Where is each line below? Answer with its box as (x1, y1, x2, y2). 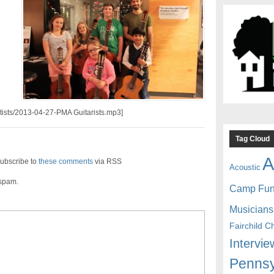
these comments (38, 157, 93, 166)
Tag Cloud (235, 134, 270, 143)
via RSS (92, 157, 122, 166)
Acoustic (229, 162, 261, 172)
